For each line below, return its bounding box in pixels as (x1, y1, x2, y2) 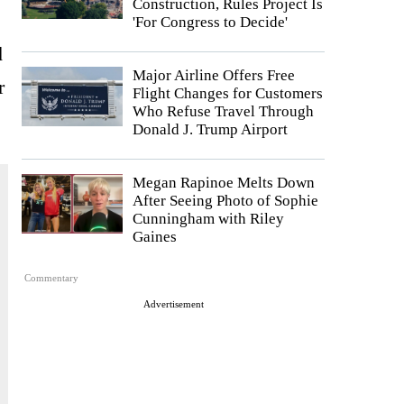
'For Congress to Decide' (133, 14, 288, 31)
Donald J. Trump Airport (133, 121, 288, 138)
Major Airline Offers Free (133, 67, 295, 84)
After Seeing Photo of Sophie (133, 192, 318, 209)
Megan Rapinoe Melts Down (133, 174, 315, 191)
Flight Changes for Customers (133, 85, 323, 102)
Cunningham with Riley (133, 210, 284, 227)
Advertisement (142, 298, 204, 310)
